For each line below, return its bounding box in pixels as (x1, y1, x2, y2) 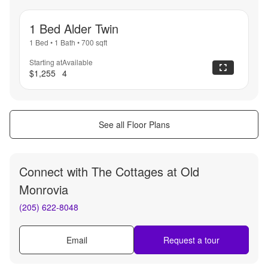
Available (62, 57, 93, 68)
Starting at (29, 57, 62, 68)
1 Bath (54, 37, 75, 48)
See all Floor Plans (98, 118, 170, 130)
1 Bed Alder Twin (29, 20, 118, 38)
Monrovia (19, 180, 68, 198)
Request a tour (163, 233, 220, 246)
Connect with (19, 162, 92, 180)
